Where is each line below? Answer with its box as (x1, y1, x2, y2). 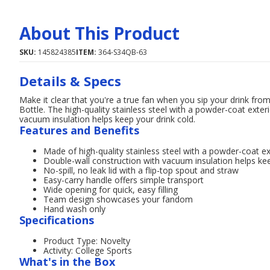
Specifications (19, 213, 94, 227)
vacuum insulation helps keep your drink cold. (19, 113, 195, 125)
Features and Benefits (19, 123, 139, 137)
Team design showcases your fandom (43, 193, 193, 205)
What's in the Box (19, 254, 115, 269)
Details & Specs (19, 72, 121, 90)
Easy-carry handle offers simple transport (43, 174, 204, 186)
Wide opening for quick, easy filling (43, 184, 178, 195)
